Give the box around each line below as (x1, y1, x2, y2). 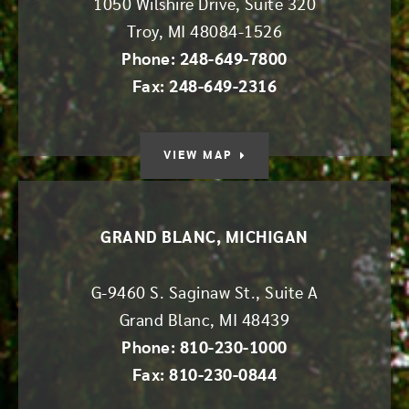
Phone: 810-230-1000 (121, 341, 288, 357)
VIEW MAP (163, 150, 233, 162)
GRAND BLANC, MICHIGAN (100, 230, 309, 246)
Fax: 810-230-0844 (131, 368, 278, 384)
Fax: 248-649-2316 (131, 79, 278, 96)
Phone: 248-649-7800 (121, 52, 288, 68)
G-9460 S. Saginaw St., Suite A (90, 286, 319, 302)
